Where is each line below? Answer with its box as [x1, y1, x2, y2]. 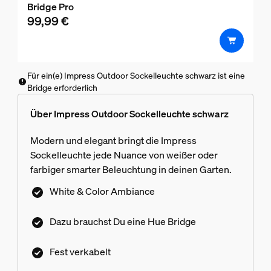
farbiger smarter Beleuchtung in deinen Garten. [30, 163, 232, 177]
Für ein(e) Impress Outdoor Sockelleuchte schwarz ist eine [27, 70, 245, 82]
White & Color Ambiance [49, 184, 155, 198]
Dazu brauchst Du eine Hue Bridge [49, 214, 196, 228]
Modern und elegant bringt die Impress [30, 134, 197, 148]
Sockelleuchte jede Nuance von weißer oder [30, 148, 218, 162]
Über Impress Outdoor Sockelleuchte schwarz [30, 107, 229, 121]
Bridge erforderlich [27, 82, 97, 94]
